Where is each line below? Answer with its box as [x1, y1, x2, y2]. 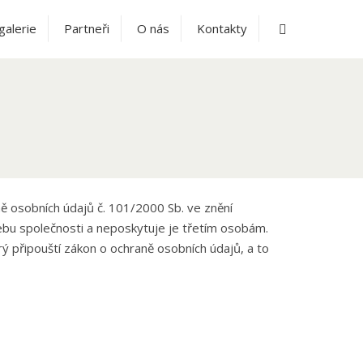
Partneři [64, 19, 109, 36]
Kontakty [197, 19, 247, 36]
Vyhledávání [286, 19, 352, 36]
